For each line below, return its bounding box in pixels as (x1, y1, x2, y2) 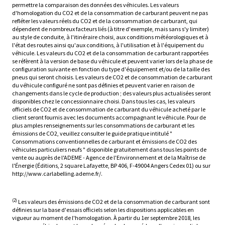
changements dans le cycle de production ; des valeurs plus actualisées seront (12, 89, 211, 97)
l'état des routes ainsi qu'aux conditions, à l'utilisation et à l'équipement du (12, 41, 204, 49)
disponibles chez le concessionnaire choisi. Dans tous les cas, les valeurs (12, 97, 195, 105)
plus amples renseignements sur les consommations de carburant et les (12, 122, 194, 130)
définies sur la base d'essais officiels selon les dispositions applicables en (12, 206, 194, 214)
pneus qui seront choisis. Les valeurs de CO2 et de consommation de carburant (12, 73, 212, 81)
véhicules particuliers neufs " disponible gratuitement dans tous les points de (12, 146, 206, 154)
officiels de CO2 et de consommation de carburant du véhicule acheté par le (12, 105, 205, 114)
